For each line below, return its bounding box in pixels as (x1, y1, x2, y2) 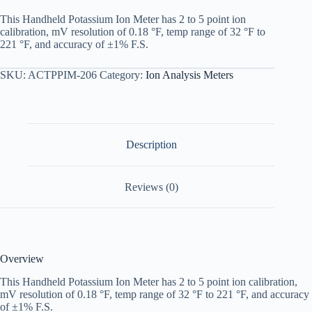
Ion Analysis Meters (146, 69, 233, 81)
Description (125, 138, 177, 150)
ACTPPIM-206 (28, 69, 97, 81)
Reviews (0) (124, 180, 178, 193)
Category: (100, 69, 146, 81)
